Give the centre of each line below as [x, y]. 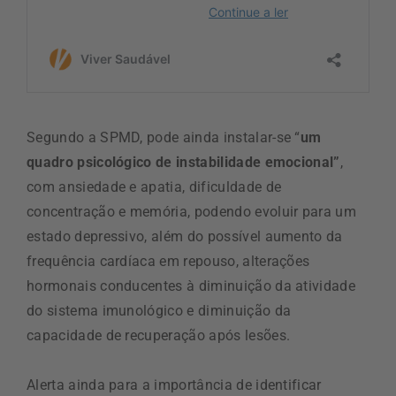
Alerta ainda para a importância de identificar [174, 385]
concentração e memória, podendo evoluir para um [192, 211]
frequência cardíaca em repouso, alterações [168, 261]
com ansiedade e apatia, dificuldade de [154, 187]
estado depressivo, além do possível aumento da [185, 236]
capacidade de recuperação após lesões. [159, 335]
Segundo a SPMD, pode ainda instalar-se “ [164, 137]
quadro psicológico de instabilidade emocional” [183, 162]
